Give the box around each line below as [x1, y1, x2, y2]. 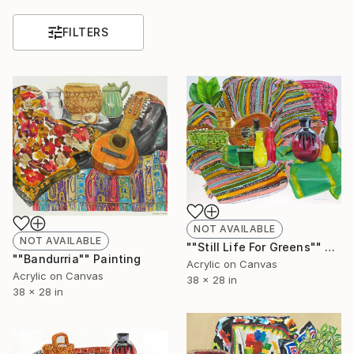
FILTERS [62, 25, 109, 39]
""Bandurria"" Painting [13, 252, 141, 266]
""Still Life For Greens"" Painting [325, 239, 336, 254]
